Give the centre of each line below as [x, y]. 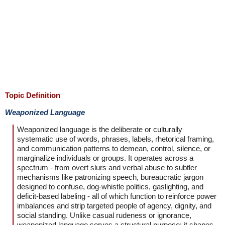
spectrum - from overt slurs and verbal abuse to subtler [107, 167]
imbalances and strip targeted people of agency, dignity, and [114, 206]
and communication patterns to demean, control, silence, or [114, 148]
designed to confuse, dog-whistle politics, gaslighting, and [110, 187]
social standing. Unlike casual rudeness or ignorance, [104, 215]
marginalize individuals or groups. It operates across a [105, 158]
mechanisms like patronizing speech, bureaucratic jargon [110, 177]
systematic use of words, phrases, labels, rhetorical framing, [116, 139]
